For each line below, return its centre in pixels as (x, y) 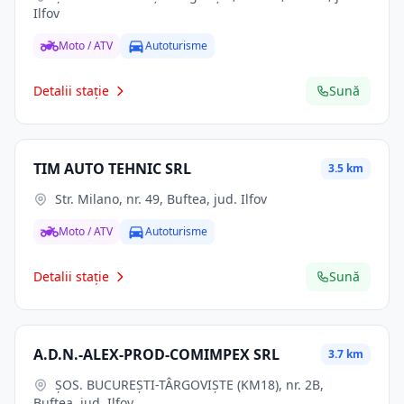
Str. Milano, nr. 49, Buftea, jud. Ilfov (161, 199)
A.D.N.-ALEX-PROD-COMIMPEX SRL (156, 354)
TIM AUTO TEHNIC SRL (112, 169)
